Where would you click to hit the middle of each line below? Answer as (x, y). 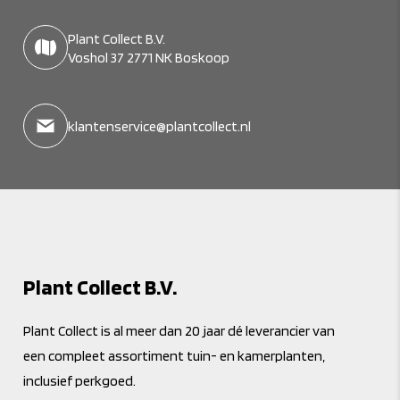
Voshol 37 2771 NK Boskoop (149, 57)
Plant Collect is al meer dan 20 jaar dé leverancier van (179, 330)
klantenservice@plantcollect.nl (160, 127)
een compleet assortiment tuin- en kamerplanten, (175, 355)
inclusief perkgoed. (80, 380)
